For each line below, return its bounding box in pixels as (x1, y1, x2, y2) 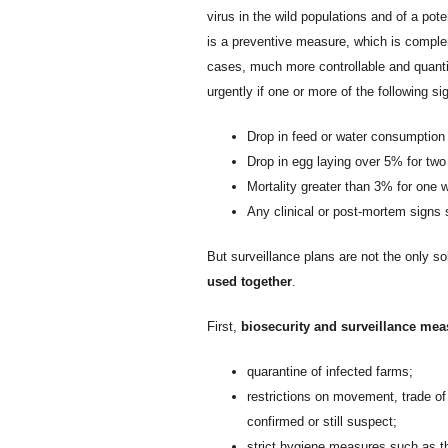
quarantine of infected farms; (247, 364, 413, 379)
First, (207, 319, 241, 334)
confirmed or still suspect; (247, 414, 397, 429)
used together (207, 274, 292, 289)
